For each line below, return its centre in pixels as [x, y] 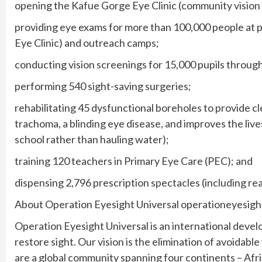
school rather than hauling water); [92, 139]
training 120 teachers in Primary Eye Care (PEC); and [134, 161]
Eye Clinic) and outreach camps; [87, 43]
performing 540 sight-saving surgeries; [103, 86]
